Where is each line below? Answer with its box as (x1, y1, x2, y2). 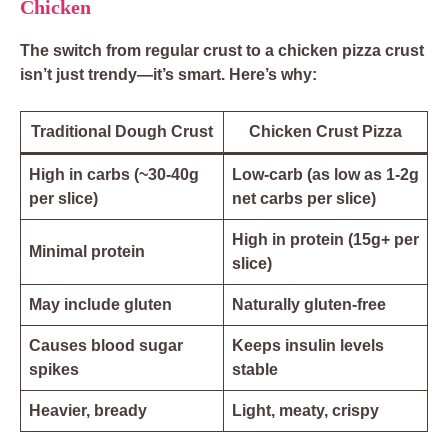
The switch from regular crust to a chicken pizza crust (20, 42, 424, 60)
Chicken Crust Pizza (249, 123, 402, 141)
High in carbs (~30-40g (29, 166, 199, 184)
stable (232, 361, 278, 379)
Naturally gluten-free (232, 296, 386, 314)
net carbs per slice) (232, 190, 376, 208)
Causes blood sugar (29, 337, 183, 355)
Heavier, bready (29, 402, 147, 420)
